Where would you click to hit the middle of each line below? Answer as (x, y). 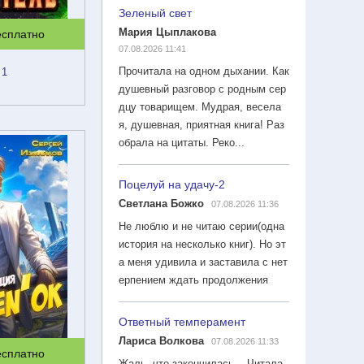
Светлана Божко (161, 203)
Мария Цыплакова (167, 32)
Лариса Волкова (161, 340)
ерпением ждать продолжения (193, 279)
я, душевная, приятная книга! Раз (201, 124)
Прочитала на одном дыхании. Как (204, 71)
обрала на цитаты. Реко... (182, 142)
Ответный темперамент (182, 321)
